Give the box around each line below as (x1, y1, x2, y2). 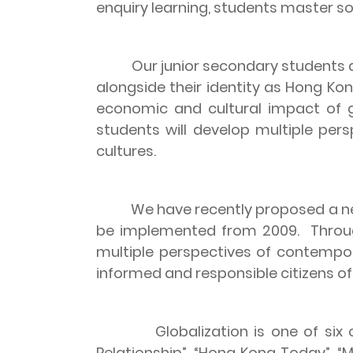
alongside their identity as (96, 77, 286, 97)
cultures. (96, 141, 156, 161)
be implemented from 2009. (96, 221, 306, 240)
